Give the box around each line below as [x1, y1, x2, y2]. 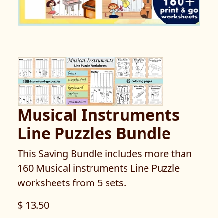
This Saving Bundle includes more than [18, 147, 192, 160]
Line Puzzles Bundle [18, 123, 171, 144]
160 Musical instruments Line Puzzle [18, 162, 180, 175]
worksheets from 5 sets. [18, 176, 126, 189]
